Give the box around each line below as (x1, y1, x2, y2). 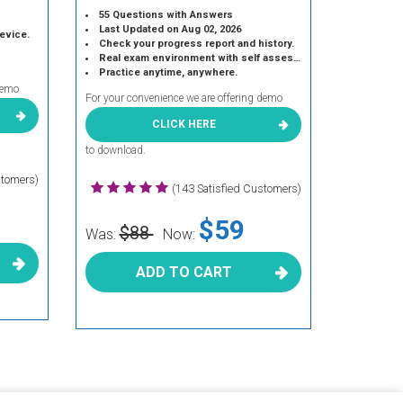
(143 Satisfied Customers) (172, 182, 301, 195)
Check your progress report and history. (98, 38, 294, 49)
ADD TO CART (136, 264, 233, 281)
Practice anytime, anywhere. (98, 67, 237, 78)
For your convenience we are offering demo (85, 92, 282, 104)
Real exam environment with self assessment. (98, 52, 293, 64)
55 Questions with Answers (98, 9, 233, 21)
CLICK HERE (152, 118, 217, 130)
